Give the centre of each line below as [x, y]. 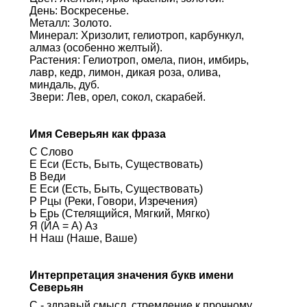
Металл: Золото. [70, 23]
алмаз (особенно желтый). [96, 47]
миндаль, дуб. [64, 84]
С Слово [51, 151]
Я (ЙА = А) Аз [63, 225]
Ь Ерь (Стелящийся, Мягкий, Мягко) [119, 213]
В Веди [47, 176]
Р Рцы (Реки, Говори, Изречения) [113, 201]
